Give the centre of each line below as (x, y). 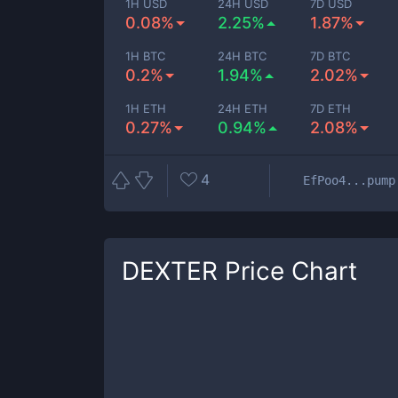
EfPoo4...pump (349, 180)
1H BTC (145, 56)
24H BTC (243, 56)
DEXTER (170, 271)
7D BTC (330, 56)
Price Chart (287, 271)
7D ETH (331, 108)
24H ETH (243, 108)
